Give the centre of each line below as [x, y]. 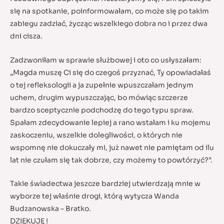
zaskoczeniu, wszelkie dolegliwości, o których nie [96, 135]
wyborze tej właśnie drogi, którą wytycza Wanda [94, 196]
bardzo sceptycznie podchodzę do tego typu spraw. [102, 110]
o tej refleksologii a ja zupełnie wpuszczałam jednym [102, 85]
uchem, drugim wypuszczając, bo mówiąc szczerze [99, 97]
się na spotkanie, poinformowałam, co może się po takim [109, 11]
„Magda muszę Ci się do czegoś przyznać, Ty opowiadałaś [110, 72]
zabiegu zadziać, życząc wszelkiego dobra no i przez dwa [109, 24]
